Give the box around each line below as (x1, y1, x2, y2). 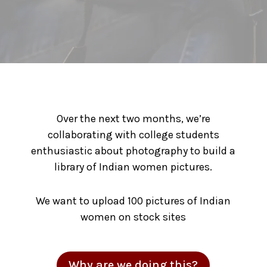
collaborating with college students (47, 128, 219, 141)
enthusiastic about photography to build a (31, 144, 236, 157)
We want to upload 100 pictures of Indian (36, 194, 231, 207)
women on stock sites (80, 210, 187, 223)
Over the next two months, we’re (56, 111, 210, 125)
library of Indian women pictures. (54, 160, 213, 173)
